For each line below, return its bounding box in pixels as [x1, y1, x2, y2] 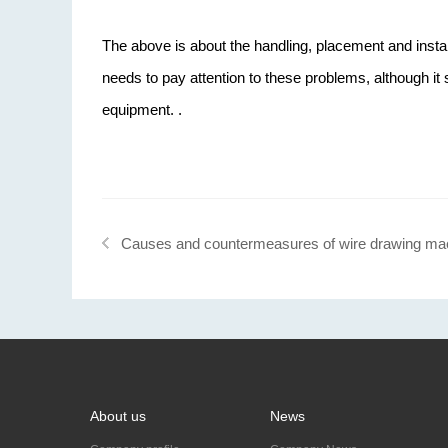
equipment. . [102, 101, 182, 118]
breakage [121, 285, 182, 302]
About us [90, 408, 146, 424]
